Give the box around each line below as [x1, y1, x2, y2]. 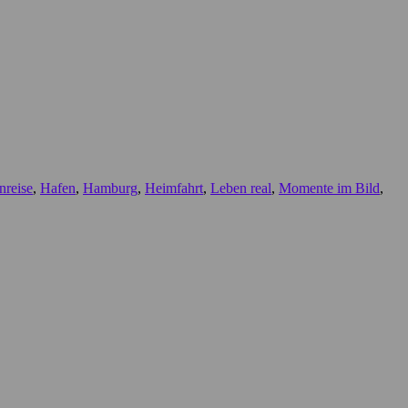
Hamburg [83, 180, 138, 197]
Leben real [210, 180, 271, 197]
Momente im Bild [279, 180, 380, 197]
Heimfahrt [145, 180, 203, 197]
